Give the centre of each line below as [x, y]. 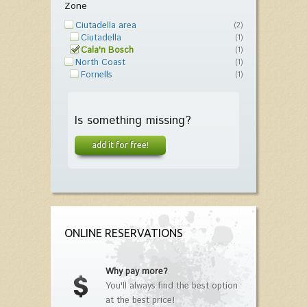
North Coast [100, 62]
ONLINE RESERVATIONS [124, 233]
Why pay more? [137, 272]
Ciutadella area [106, 25]
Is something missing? [133, 120]
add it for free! [120, 145]
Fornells [97, 75]
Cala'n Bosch [107, 50]
